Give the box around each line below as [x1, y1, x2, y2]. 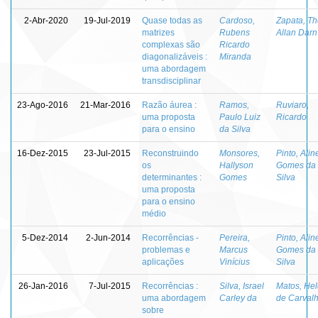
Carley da [219, 292, 257, 303]
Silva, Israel [219, 280, 264, 291]
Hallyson [219, 160, 253, 170]
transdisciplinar [142, 75, 201, 86]
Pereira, [219, 232, 250, 243]
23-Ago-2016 [17, 99, 68, 110]
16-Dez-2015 [17, 148, 68, 158]
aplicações [142, 256, 184, 267]
